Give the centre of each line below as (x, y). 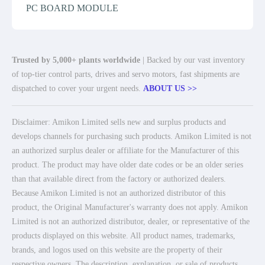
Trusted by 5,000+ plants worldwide (76, 60)
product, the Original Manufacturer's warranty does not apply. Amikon (130, 207)
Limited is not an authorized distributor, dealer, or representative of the (131, 222)
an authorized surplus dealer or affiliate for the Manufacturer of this (125, 151)
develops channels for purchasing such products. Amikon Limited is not (132, 136)
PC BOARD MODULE (72, 8)
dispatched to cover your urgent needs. (77, 88)
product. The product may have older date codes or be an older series (127, 165)
